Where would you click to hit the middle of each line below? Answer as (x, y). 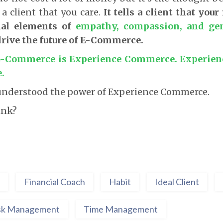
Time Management (121, 209)
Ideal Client (177, 182)
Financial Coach (55, 182)
